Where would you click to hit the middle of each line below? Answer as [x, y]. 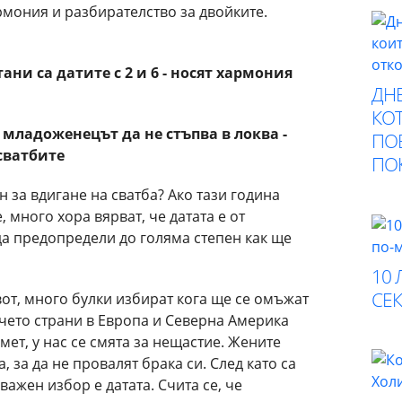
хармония [254, 73]
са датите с [81, 73]
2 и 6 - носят [170, 73]
